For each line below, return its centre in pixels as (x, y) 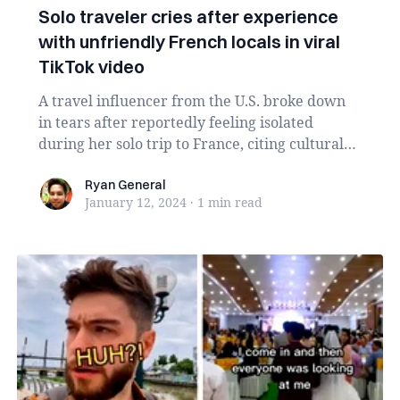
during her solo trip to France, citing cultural (191, 144)
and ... (58, 165)
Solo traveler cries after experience (188, 17)
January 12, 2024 (135, 202)
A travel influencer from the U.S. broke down (192, 101)
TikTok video (91, 67)
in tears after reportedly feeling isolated (175, 122)
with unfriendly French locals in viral (189, 42)
